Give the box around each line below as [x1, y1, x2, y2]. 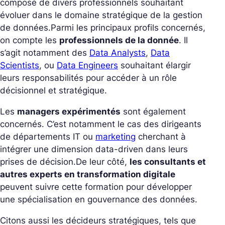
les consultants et [130, 157, 206, 167]
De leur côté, [76, 157, 130, 167]
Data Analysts [89, 48, 146, 58]
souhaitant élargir [118, 60, 191, 71]
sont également [121, 106, 186, 117]
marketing [95, 132, 136, 142]
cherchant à [136, 132, 186, 142]
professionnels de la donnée [59, 35, 179, 46]
